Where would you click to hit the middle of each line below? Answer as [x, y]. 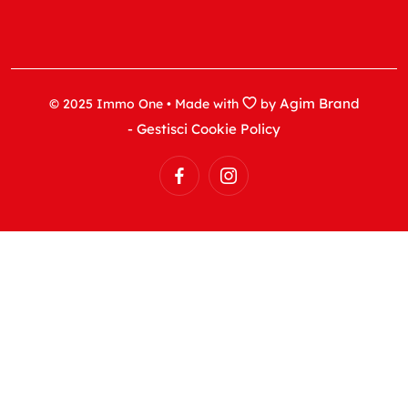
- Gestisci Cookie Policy [204, 128]
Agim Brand [319, 103]
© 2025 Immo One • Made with [145, 103]
